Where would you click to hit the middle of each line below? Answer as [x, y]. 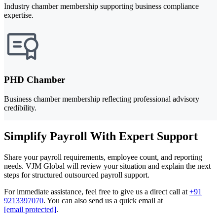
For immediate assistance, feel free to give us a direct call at [97, 192]
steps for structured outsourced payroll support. [77, 175]
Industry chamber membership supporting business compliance [101, 6]
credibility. [20, 108]
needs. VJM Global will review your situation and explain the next [107, 166]
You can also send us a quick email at [105, 201]
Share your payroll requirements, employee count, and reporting [103, 157]
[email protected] [30, 210]
